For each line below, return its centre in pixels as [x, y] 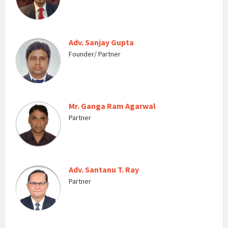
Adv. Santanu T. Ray [104, 169]
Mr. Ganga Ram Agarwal [112, 106]
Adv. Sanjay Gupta [101, 42]
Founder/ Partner [95, 54]
